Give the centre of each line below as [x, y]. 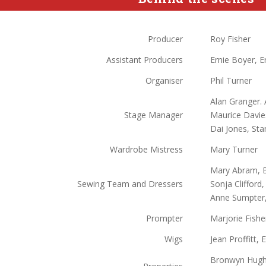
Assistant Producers [145, 60]
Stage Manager [153, 115]
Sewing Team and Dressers [130, 184]
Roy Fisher [230, 39]
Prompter [164, 218]
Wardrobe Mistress [146, 149]
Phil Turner [231, 80]
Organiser [164, 80]
